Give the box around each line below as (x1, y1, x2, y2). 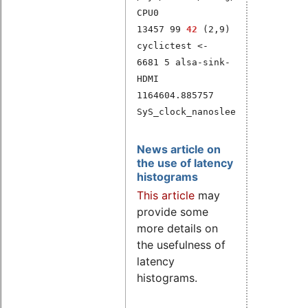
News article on (137, 142, 221, 157)
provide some (137, 205, 208, 219)
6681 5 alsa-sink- (137, 57, 230, 68)
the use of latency (137, 156, 233, 170)
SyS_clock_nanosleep (137, 107, 241, 118)
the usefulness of (137, 238, 225, 252)
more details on (137, 221, 218, 236)
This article (137, 188, 195, 203)
